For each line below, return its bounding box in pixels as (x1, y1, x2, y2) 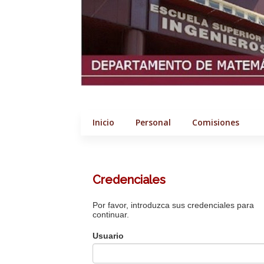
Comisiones (192, 117, 246, 128)
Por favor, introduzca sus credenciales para (93, 200, 254, 210)
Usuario (93, 231, 124, 240)
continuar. (93, 210, 129, 219)
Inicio (93, 117, 114, 128)
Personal (136, 117, 171, 128)
